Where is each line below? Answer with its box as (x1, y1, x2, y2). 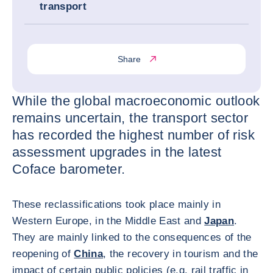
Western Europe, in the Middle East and (12, 215, 205, 227)
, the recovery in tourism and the (103, 248, 258, 260)
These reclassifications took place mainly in (12, 199, 221, 210)
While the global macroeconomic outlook (12, 93, 260, 108)
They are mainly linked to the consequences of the (12, 232, 252, 243)
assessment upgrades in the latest (12, 144, 222, 160)
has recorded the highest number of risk (12, 127, 255, 143)
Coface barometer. (12, 161, 126, 177)
